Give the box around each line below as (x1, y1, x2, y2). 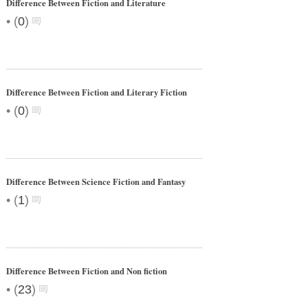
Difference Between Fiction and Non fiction (6, 265, 167, 277)
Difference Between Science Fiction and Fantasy (6, 175, 186, 188)
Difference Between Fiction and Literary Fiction (6, 86, 187, 98)
